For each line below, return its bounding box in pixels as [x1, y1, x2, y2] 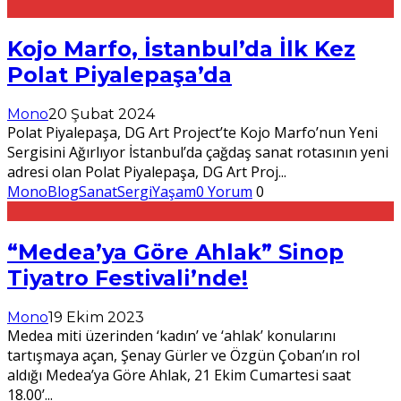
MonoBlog [7, 181, 79, 201]
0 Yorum [196, 181, 252, 201]
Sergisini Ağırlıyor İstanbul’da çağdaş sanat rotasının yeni [7, 141, 388, 162]
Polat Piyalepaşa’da [7, 61, 232, 88]
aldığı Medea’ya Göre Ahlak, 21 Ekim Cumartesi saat [7, 364, 351, 385]
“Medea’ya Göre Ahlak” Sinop [7, 238, 344, 265]
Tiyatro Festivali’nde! [7, 264, 248, 291]
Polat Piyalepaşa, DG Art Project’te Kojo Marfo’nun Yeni [7, 122, 378, 142]
